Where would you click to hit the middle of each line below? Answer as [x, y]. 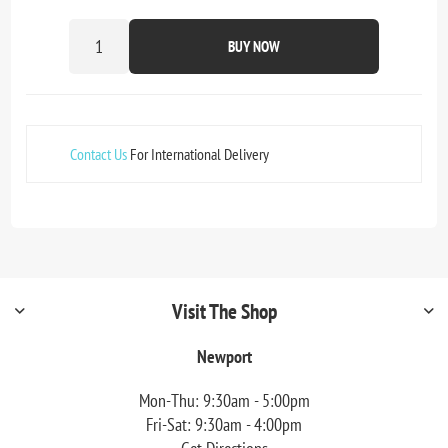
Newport [224, 356]
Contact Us [99, 153]
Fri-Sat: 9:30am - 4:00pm [224, 424]
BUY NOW [254, 46]
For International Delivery [198, 153]
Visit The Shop [224, 311]
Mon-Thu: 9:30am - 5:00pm [224, 400]
